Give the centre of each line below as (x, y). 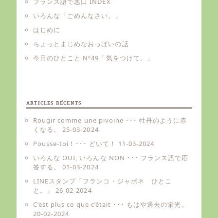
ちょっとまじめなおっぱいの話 (81, 44)
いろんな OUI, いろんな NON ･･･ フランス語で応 (111, 158)
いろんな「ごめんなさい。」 (78, 15)
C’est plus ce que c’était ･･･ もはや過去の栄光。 (111, 205)
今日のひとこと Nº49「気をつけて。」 (93, 58)
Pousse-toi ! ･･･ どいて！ (75, 144)
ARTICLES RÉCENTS (54, 103)
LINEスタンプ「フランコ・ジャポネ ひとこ (102, 181)
